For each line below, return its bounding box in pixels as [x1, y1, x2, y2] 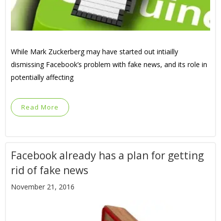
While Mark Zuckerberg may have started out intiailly [11, 47, 178, 57]
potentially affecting [11, 73, 74, 82]
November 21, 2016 [11, 182, 74, 192]
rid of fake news [11, 163, 88, 178]
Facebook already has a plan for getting [11, 148, 204, 163]
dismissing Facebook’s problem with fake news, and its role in [11, 60, 207, 70]
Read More [21, 103, 59, 112]
